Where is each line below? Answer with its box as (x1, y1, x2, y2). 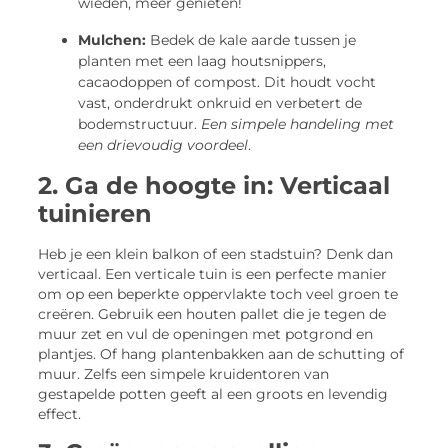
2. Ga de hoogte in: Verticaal (38, 171, 391, 201)
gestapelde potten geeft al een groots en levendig (38, 386, 389, 403)
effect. (38, 406, 82, 423)
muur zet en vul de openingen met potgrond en (38, 326, 374, 343)
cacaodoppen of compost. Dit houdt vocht (78, 73, 377, 92)
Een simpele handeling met (201, 115, 395, 134)
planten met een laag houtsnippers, (78, 52, 327, 71)
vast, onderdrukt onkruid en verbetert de (78, 94, 363, 113)
